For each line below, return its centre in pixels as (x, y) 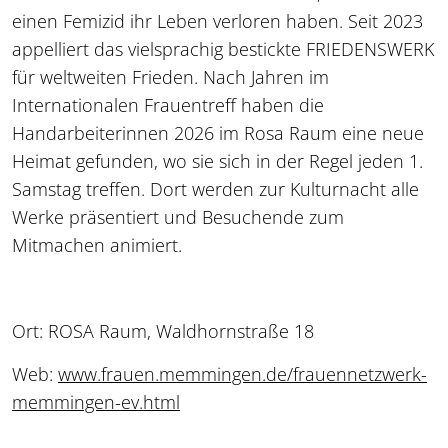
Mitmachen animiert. (97, 244)
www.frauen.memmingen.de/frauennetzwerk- (242, 373)
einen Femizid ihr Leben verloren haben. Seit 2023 (217, 20)
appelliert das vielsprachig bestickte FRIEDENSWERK (223, 48)
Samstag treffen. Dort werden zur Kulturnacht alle (215, 188)
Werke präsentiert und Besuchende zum (178, 216)
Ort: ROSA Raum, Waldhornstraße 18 (163, 330)
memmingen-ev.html (96, 401)
